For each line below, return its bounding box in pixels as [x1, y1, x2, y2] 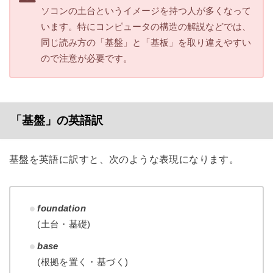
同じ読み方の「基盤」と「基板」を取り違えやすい [41, 37, 252, 48]
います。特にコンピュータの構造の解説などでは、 [41, 21, 252, 32]
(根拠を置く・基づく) [37, 257, 129, 268]
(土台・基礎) [37, 219, 91, 230]
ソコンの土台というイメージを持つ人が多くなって [41, 5, 252, 16]
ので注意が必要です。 [41, 53, 133, 64]
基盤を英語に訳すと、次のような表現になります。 [9, 153, 239, 165]
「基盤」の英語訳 [10, 113, 103, 127]
